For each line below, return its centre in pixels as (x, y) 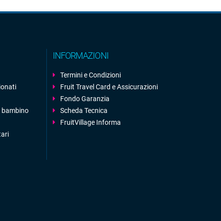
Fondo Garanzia (85, 99)
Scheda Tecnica (84, 110)
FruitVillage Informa (90, 122)
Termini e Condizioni (90, 75)
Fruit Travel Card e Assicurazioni (109, 87)
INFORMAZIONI (80, 55)
